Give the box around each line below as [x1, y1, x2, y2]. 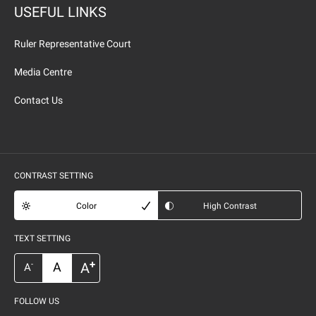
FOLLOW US [14, 296, 59, 306]
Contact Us [14, 95, 63, 106]
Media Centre [14, 66, 72, 78]
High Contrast [202, 201, 257, 211]
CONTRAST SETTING [14, 171, 93, 181]
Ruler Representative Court [14, 38, 131, 49]
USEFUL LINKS [14, 4, 107, 20]
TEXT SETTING [14, 233, 71, 243]
